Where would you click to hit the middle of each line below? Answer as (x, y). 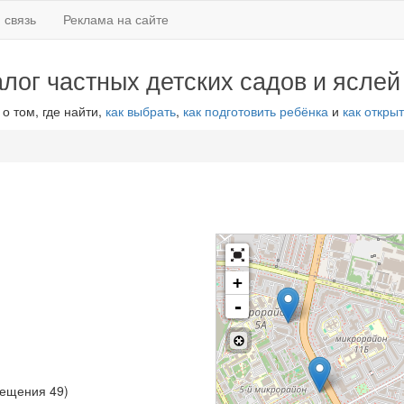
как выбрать (140, 111)
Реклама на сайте (116, 19)
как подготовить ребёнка (255, 111)
